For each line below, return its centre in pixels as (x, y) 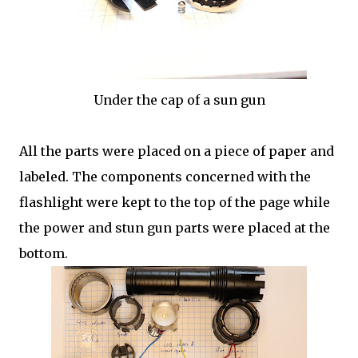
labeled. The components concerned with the (165, 177)
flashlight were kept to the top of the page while (175, 202)
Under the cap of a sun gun (179, 100)
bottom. (44, 253)
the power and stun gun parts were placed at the (175, 228)
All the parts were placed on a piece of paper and (177, 151)
